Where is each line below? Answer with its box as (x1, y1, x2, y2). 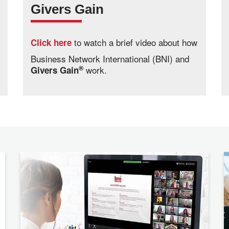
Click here (31, 36, 72, 49)
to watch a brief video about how (72, 36, 197, 49)
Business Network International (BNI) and (31, 52, 189, 65)
